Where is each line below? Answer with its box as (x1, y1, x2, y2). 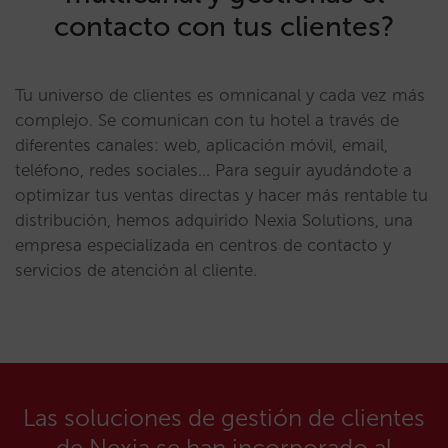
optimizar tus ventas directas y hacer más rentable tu (15, 185, 428, 205)
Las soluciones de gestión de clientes (23, 403, 425, 432)
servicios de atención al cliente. (15, 260, 257, 280)
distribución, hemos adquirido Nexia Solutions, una (15, 210, 413, 230)
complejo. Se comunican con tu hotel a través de (15, 110, 399, 130)
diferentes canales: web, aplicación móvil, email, (15, 135, 388, 155)
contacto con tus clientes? (53, 10, 395, 43)
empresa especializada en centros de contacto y (15, 235, 391, 255)
